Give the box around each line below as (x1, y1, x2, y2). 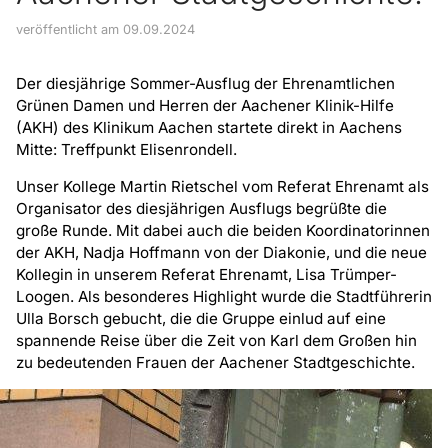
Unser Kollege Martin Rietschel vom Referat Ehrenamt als (16, 177, 429, 197)
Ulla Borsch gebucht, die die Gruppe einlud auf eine (16, 309, 386, 329)
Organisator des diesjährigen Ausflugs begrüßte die (16, 199, 387, 219)
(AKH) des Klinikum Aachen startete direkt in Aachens (16, 117, 402, 137)
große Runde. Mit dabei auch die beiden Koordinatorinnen (16, 221, 430, 241)
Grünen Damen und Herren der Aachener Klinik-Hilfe (16, 95, 394, 115)
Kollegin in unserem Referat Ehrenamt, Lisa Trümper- (16, 265, 397, 285)
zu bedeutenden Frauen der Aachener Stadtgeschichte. (16, 353, 415, 373)
